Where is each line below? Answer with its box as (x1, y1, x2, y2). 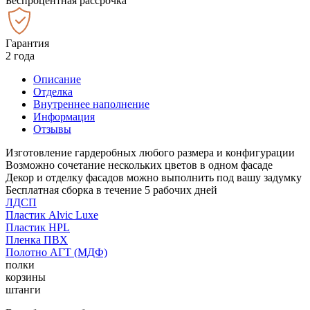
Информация (33, 110, 95, 122)
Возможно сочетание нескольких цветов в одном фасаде (6, 158, 273, 171)
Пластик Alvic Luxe (6, 208, 98, 221)
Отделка (33, 85, 73, 98)
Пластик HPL (6, 221, 70, 233)
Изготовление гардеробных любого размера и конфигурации (6, 146, 295, 158)
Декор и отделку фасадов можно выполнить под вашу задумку (6, 171, 302, 183)
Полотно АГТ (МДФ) (6, 246, 107, 258)
